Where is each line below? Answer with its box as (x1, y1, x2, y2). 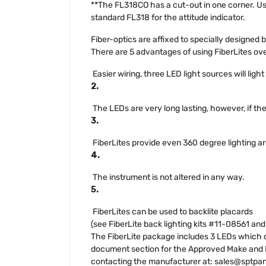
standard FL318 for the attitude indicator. (91, 12, 245, 23)
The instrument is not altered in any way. (91, 172, 245, 182)
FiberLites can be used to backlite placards (91, 207, 253, 217)
